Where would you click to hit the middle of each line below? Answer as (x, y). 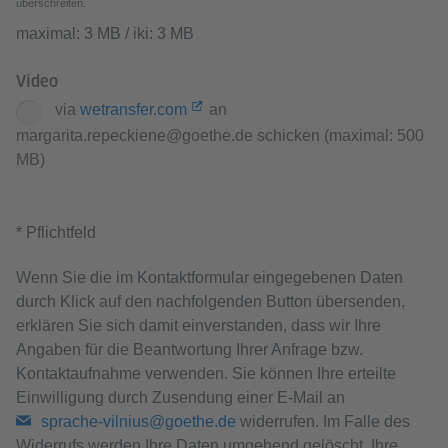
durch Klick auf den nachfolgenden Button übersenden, (210, 301)
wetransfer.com (133, 110)
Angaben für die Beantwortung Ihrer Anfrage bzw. (189, 349)
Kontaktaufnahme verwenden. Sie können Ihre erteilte (206, 373)
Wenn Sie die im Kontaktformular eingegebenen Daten (209, 277)
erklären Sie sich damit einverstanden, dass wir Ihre (198, 325)
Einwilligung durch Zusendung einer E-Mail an (180, 397)
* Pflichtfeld (56, 232)
